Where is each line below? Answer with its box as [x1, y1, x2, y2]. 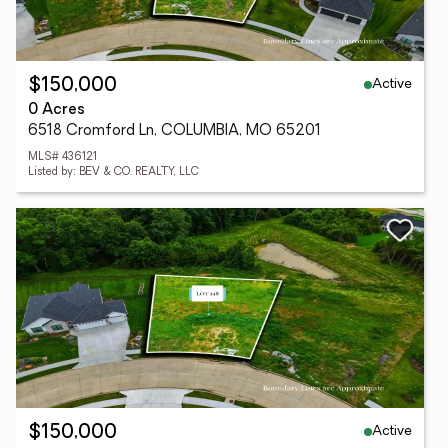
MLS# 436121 [28, 152, 97, 163]
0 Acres [28, 103, 85, 118]
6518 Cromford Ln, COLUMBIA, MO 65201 [28, 124, 321, 139]
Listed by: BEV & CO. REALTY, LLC [28, 167, 199, 178]
